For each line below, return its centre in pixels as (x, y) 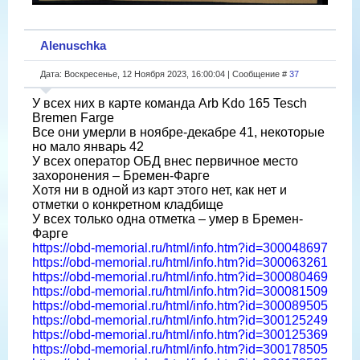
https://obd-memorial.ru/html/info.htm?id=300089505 (180, 305)
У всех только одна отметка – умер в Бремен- (168, 219)
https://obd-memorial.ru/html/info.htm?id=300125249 (180, 320)
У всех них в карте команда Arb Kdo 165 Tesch (170, 103)
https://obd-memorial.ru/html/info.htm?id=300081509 (180, 291)
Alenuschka (73, 45)
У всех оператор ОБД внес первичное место (165, 161)
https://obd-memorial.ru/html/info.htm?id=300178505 (180, 349)
